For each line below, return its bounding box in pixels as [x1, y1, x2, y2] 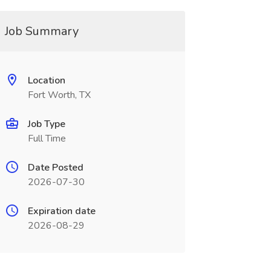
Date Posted [27, 161, 83, 174]
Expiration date [27, 204, 96, 218]
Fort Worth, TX [27, 88, 91, 102]
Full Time [27, 132, 66, 145]
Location [27, 74, 65, 87]
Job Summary [4, 23, 79, 39]
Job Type [27, 117, 65, 131]
